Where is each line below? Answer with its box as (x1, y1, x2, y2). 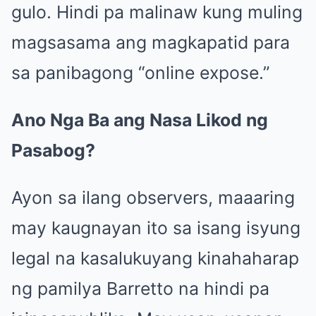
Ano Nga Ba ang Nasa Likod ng (11, 109, 268, 131)
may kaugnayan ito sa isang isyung (11, 217, 300, 239)
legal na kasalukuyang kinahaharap (11, 248, 299, 269)
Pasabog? (11, 140, 95, 162)
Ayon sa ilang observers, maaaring (11, 187, 295, 209)
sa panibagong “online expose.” (11, 62, 269, 84)
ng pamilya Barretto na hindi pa (11, 278, 269, 300)
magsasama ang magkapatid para (11, 32, 290, 54)
